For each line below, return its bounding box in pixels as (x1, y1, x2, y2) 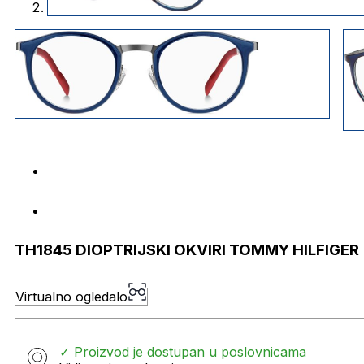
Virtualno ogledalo (15, 288, 128, 305)
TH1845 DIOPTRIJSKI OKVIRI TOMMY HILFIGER (15, 240, 359, 259)
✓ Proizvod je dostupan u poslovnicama (59, 343, 306, 360)
